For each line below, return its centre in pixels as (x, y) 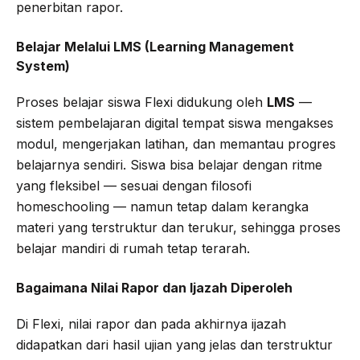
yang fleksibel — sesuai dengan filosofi (134, 185)
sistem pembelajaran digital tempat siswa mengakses (175, 123)
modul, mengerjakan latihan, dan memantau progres (176, 143)
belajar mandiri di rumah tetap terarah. (133, 248)
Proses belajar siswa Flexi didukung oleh (141, 102)
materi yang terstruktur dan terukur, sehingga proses (178, 227)
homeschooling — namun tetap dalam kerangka (162, 206)
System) (43, 65)
